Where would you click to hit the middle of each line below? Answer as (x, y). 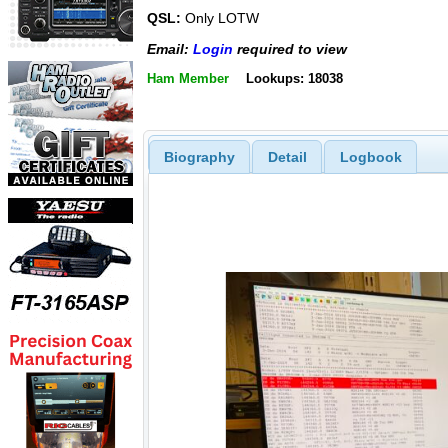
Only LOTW (220, 18)
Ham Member (188, 78)
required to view (290, 48)
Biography (199, 156)
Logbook (370, 156)
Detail (287, 156)
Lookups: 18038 (294, 78)
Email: (170, 48)
